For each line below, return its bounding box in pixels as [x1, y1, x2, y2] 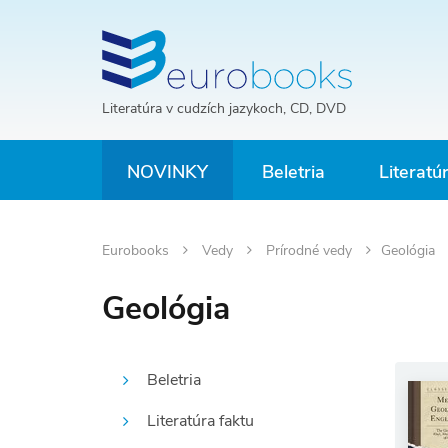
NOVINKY [127, 160, 208, 184]
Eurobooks [102, 241, 173, 260]
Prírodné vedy [266, 241, 356, 260]
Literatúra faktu [147, 410, 254, 432]
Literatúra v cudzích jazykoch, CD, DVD [102, 99, 346, 118]
